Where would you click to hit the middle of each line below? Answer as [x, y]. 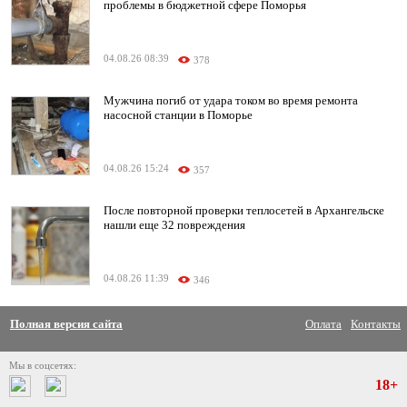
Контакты [376, 324]
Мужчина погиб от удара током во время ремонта [231, 101]
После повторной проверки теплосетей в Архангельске [244, 211]
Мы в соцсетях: [43, 366]
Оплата [323, 324]
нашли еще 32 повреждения [174, 225]
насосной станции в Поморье [178, 115]
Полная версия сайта [66, 324]
